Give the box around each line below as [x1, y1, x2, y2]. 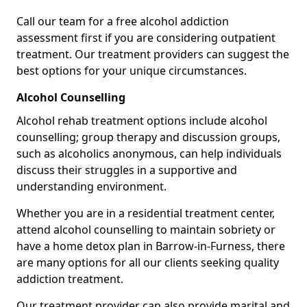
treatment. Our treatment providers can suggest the [16, 47, 289, 62]
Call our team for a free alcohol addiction [16, 14, 229, 29]
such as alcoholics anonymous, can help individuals [16, 146, 282, 161]
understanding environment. [16, 179, 167, 194]
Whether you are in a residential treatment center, [16, 206, 275, 221]
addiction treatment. [16, 271, 123, 286]
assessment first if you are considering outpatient [16, 30, 275, 45]
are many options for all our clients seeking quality [16, 255, 279, 270]
